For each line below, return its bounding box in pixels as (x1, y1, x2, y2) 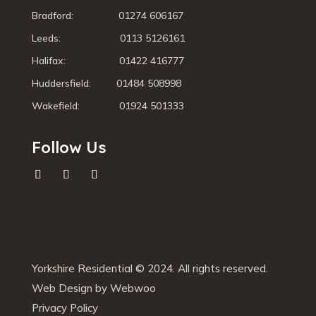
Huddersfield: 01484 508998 (31, 77, 181, 90)
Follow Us (31, 138, 107, 158)
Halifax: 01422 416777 (31, 54, 184, 68)
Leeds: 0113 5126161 (31, 32, 185, 45)
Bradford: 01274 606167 (31, 9, 183, 23)
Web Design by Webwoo (31, 281, 156, 296)
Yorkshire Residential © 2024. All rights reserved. (31, 262, 268, 276)
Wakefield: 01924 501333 (31, 99, 184, 113)
